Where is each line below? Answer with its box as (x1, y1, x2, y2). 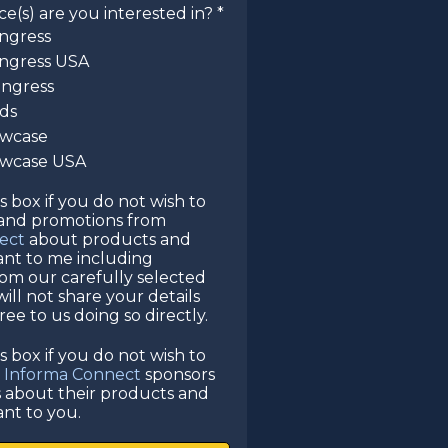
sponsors (141, 365, 215, 384)
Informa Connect (4, 365, 141, 384)
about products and (25, 230, 191, 249)
